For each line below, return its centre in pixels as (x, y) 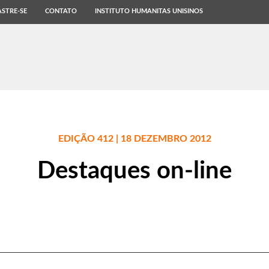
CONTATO (61, 11)
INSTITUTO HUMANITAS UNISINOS (149, 11)
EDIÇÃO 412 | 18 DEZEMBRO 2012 (134, 138)
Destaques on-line (134, 171)
